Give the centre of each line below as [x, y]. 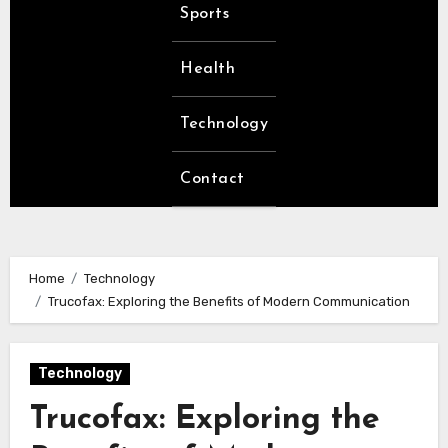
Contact [212, 179]
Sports [204, 14]
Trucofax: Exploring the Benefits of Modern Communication [228, 301]
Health [207, 69]
